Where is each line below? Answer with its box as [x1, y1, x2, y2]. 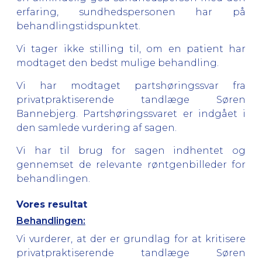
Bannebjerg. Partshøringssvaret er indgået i [16, 108, 246, 119]
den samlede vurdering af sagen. [16, 122, 177, 133]
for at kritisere [170, 233, 246, 244]
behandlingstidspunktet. [16, 20, 140, 32]
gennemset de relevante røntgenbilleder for [16, 158, 246, 170]
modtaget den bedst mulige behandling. [16, 57, 219, 68]
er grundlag [110, 233, 171, 244]
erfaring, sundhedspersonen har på [16, 6, 246, 18]
